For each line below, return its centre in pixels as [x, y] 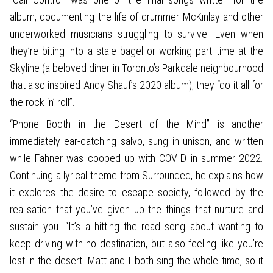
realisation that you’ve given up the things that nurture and [136, 209]
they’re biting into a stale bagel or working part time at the [136, 51]
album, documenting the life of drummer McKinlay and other [136, 16]
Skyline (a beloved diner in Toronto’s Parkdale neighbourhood [136, 68]
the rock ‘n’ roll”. [42, 102]
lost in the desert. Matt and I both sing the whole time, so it [136, 260]
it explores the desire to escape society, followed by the [136, 192]
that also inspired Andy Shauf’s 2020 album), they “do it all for [136, 85]
